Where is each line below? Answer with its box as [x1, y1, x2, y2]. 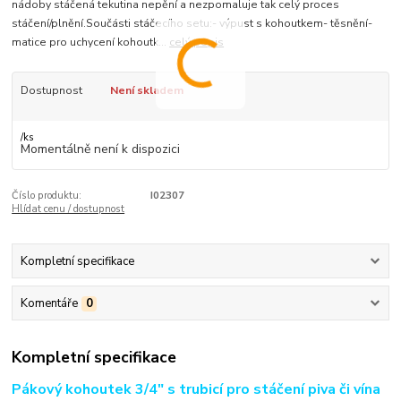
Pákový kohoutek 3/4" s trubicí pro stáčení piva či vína [12, 379, 381, 399]
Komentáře [20, 295, 78, 312]
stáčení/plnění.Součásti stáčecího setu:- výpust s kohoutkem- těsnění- [12, 16, 373, 31]
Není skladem [109, 83, 183, 98]
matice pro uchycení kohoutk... [12, 35, 170, 50]
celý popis [169, 35, 225, 50]
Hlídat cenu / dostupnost [12, 202, 125, 217]
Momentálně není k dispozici [20, 141, 180, 158]
